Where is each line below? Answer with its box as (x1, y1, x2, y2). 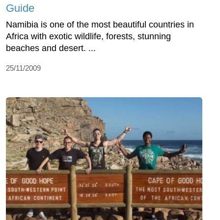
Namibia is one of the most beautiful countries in (6, 19, 194, 29)
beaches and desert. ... (6, 43, 96, 53)
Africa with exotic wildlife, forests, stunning (6, 31, 171, 41)
